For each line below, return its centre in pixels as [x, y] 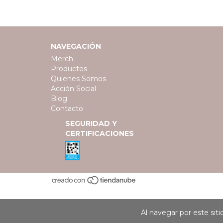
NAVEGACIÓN [76, 46]
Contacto [67, 108]
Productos [69, 68]
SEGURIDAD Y [91, 123]
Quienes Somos [78, 78]
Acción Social [73, 88]
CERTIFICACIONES [100, 133]
